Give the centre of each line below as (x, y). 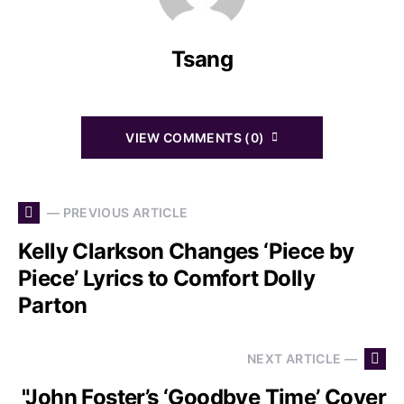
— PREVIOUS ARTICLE (118, 212)
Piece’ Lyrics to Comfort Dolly (166, 278)
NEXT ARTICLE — (302, 358)
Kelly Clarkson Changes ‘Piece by (186, 251)
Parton (53, 305)
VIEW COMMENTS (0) (195, 137)
